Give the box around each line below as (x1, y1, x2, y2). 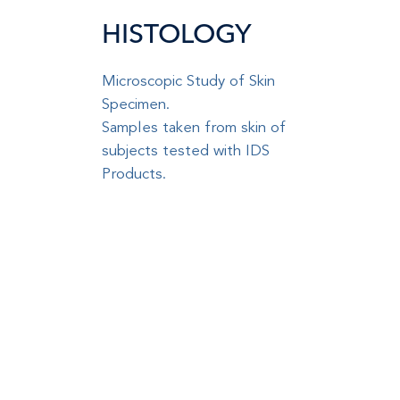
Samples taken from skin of (102, 117, 286, 137)
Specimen (102, 94, 166, 113)
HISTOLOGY (102, 21, 252, 49)
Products (102, 163, 162, 183)
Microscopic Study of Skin (102, 71, 275, 90)
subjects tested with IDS (102, 140, 270, 160)
